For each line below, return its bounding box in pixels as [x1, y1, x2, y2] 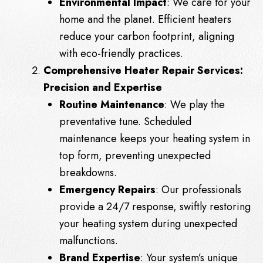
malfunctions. [59, 232, 118, 248]
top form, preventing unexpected [59, 147, 211, 163]
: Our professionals [156, 181, 241, 197]
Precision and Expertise [43, 79, 162, 95]
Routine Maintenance [59, 96, 164, 112]
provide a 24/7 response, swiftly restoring [59, 198, 251, 214]
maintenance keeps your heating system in [59, 130, 250, 146]
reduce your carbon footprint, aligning [59, 28, 234, 44]
